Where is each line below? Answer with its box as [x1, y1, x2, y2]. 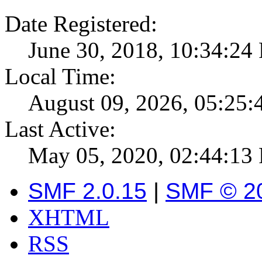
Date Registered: [5, 11, 157, 37]
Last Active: [5, 116, 116, 142]
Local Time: [5, 64, 116, 89]
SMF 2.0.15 [28, 178, 147, 204]
